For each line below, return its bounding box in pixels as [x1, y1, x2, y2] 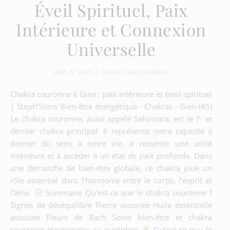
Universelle [66, 37, 156, 60]
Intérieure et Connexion [16, 17, 206, 41]
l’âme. [10, 187, 34, 198]
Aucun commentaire [99, 66, 169, 76]
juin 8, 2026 [53, 66, 93, 76]
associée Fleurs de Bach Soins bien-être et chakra [10, 212, 212, 222]
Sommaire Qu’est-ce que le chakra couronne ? [43, 187, 213, 198]
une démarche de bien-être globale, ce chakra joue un [10, 162, 212, 173]
